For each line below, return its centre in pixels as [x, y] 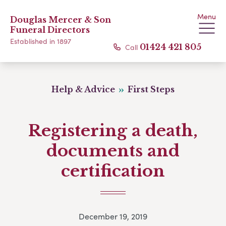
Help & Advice [84, 89]
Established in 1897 [41, 41]
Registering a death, [113, 131]
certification [113, 171]
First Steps [150, 89]
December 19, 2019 [113, 216]
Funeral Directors [50, 30]
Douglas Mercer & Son [61, 20]
